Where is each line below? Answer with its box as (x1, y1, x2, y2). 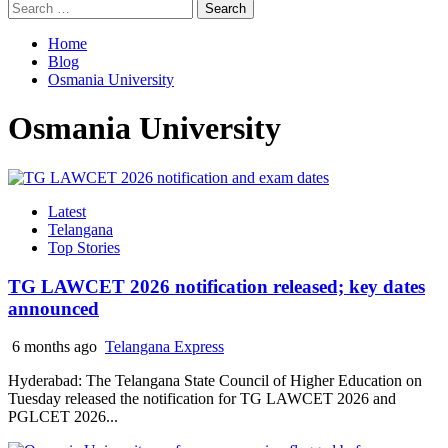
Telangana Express (105, 338, 224, 356)
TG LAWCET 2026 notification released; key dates (8, 275, 425, 297)
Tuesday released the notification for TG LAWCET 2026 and (8, 390, 396, 408)
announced (8, 297, 99, 319)
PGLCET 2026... (8, 408, 118, 426)
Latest (48, 202, 86, 220)
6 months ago (8, 338, 101, 356)
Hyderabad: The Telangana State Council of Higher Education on (8, 372, 422, 390)
